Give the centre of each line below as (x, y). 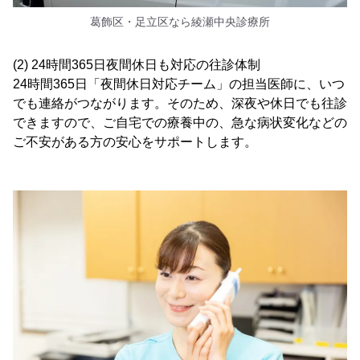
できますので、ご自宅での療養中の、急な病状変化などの (180, 122)
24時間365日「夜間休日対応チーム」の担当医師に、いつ (179, 84)
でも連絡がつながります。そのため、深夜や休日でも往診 (180, 103)
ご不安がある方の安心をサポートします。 (135, 141)
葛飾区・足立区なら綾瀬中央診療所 (180, 21)
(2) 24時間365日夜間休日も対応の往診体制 (137, 64)
